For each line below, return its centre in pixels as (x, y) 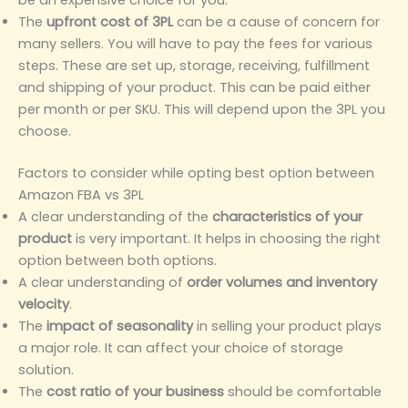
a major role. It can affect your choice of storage (181, 347)
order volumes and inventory (282, 282)
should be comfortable (303, 391)
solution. (46, 369)
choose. (45, 131)
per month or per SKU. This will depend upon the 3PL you (202, 109)
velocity (44, 304)
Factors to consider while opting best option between (196, 173)
